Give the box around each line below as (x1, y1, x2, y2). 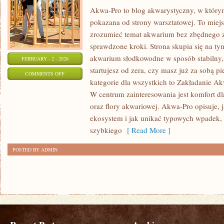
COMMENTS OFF (25, 70, 65, 77)
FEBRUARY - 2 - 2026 (21, 55, 68, 62)
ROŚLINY (64, 82, 86, 89)
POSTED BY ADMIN (12, 146, 57, 153)
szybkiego (90, 125, 122, 135)
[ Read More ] (122, 125, 170, 135)
